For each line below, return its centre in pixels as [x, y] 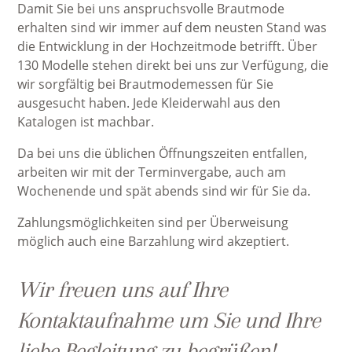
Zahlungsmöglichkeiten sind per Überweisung [153, 222]
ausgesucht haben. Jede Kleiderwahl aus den [149, 103]
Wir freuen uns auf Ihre [123, 290]
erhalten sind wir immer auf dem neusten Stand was [172, 27]
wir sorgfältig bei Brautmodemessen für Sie [146, 84]
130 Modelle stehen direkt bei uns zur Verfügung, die [173, 65]
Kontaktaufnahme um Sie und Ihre [169, 320]
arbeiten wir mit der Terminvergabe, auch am [152, 172]
